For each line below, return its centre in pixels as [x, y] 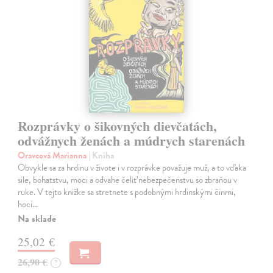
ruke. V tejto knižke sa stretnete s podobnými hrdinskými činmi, [127, 192]
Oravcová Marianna [53, 156]
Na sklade [37, 219]
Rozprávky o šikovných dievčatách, [118, 126]
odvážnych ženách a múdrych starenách [132, 141]
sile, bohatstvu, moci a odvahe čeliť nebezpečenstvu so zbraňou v [128, 180]
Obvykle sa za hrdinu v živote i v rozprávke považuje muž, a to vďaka [132, 168]
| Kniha [101, 156]
